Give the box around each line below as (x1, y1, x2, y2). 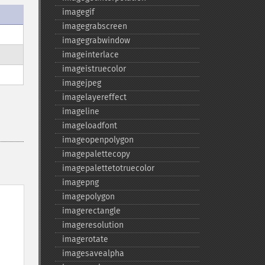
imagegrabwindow (62, 35, 130, 46)
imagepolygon (62, 192, 115, 202)
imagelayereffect (62, 92, 127, 102)
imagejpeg (62, 78, 101, 88)
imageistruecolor (62, 64, 126, 74)
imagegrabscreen (62, 21, 127, 31)
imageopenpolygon (62, 135, 134, 145)
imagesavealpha (62, 248, 124, 258)
